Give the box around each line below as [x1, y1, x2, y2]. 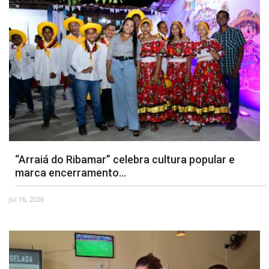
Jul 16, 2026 [9, 195, 44, 204]
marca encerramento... [15, 166, 126, 180]
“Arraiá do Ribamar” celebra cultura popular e [15, 153, 235, 166]
